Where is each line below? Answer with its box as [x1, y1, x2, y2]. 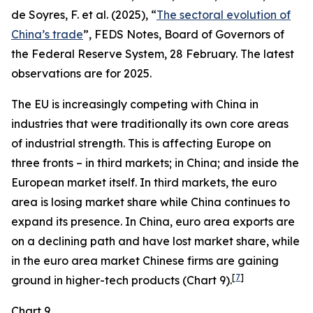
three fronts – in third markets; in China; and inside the [11, 156, 299, 170]
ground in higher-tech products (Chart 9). [11, 273, 232, 287]
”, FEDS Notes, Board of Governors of [83, 27, 284, 41]
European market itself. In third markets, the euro [11, 175, 277, 189]
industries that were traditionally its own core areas [11, 117, 289, 131]
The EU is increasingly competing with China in [11, 97, 259, 111]
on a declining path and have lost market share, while [11, 234, 300, 248]
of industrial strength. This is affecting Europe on [11, 136, 271, 150]
